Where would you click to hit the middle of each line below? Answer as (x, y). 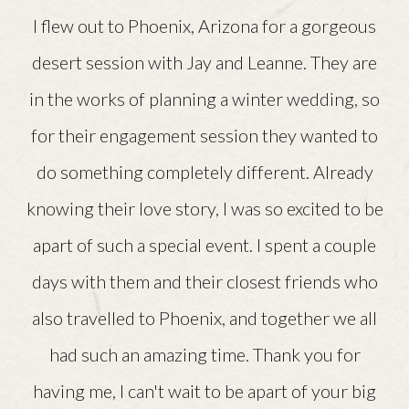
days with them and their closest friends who (204, 282)
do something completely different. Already (204, 172)
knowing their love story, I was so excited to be (204, 209)
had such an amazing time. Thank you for (204, 355)
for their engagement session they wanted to (204, 136)
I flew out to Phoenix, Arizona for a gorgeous (204, 26)
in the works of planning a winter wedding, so (204, 99)
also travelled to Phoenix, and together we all (204, 318)
